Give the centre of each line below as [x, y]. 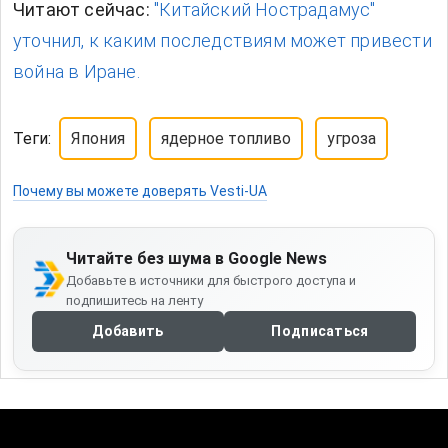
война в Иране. [76, 72]
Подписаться [320, 331]
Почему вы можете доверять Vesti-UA [140, 191]
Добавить [128, 331]
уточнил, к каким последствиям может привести [222, 41]
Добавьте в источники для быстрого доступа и [211, 281]
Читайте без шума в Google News [197, 259]
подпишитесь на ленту [135, 301]
